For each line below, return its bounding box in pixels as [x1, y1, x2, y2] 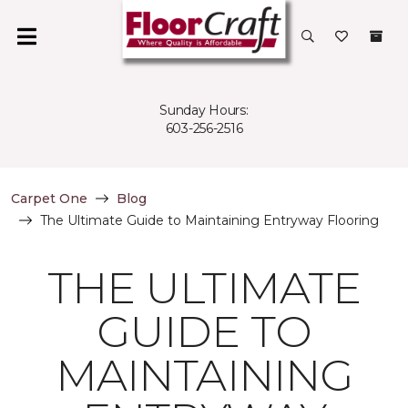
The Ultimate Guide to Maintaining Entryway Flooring [40, 212, 379, 229]
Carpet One [11, 190, 87, 207]
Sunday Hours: [159, 102, 249, 118]
